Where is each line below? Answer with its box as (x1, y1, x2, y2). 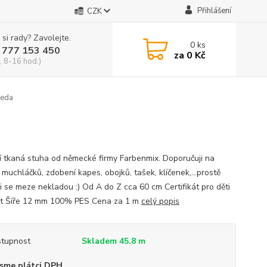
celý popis (141, 195, 179, 207)
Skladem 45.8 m (81, 235, 145, 247)
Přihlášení (197, 5, 231, 16)
